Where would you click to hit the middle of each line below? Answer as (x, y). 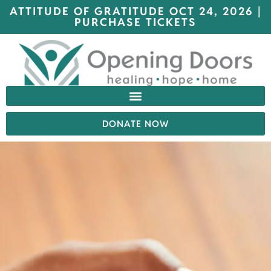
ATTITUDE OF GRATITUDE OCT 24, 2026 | (135, 11)
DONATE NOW (135, 124)
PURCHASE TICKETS (135, 22)
